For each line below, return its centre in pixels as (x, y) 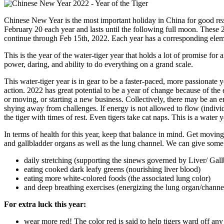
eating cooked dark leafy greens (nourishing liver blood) (112, 169)
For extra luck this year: (45, 204)
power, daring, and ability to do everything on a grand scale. (99, 64)
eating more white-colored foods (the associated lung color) (117, 178)
